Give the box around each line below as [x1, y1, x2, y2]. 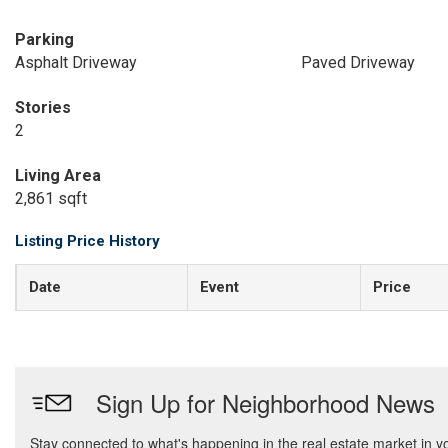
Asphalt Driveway [15, 53, 137, 72]
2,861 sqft [15, 189, 87, 208]
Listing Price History [15, 232, 160, 250]
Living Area [15, 166, 101, 185]
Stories [15, 98, 71, 117]
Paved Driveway [300, 53, 415, 72]
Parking [15, 30, 74, 49]
